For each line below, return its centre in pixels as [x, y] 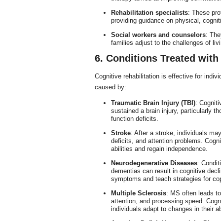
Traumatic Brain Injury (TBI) [153, 103]
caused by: [110, 87]
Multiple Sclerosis [138, 193]
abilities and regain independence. [159, 149]
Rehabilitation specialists [149, 13]
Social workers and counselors [158, 35]
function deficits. [134, 119]
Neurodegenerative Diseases [154, 163]
